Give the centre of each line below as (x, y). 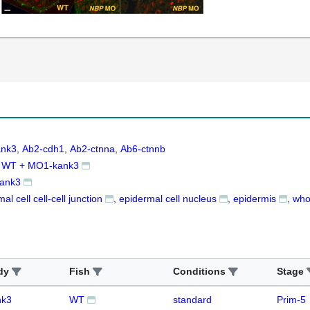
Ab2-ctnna (92, 149)
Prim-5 (291, 300)
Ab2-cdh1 (43, 149)
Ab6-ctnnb (143, 149)
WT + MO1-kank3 (40, 165)
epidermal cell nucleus (168, 199)
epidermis (255, 199)
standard (192, 300)
